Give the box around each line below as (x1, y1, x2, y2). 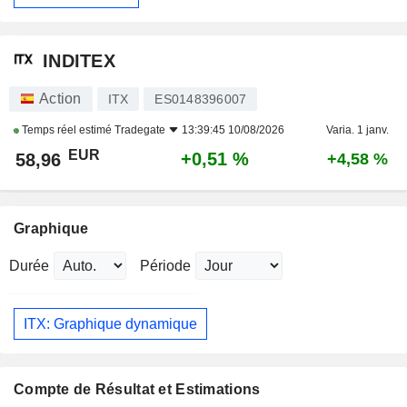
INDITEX (43, 50, 115, 71)
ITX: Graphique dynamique (24, 315, 197, 332)
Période (140, 258, 191, 274)
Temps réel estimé (19, 124, 114, 137)
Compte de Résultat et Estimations (14, 382, 261, 398)
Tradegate (114, 124, 165, 137)
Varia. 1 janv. (325, 124, 389, 137)
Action (39, 91, 82, 107)
